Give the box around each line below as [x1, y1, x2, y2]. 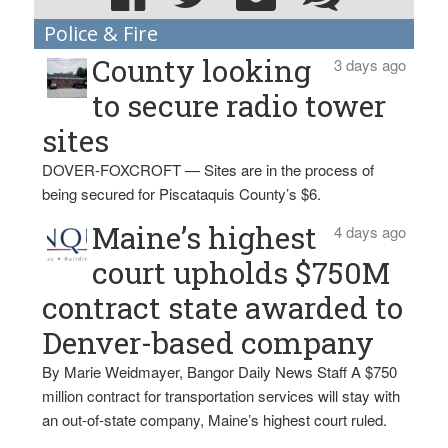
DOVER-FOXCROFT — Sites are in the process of [42, 158, 375, 180]
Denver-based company [42, 322, 375, 362]
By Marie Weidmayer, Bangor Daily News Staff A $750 [42, 360, 398, 382]
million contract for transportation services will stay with [42, 384, 401, 406]
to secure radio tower [92, 85, 387, 125]
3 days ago [333, 53, 406, 75]
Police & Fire [43, 19, 158, 47]
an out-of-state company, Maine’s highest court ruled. [42, 408, 388, 430]
